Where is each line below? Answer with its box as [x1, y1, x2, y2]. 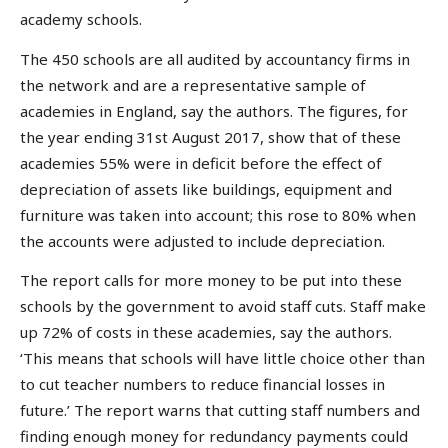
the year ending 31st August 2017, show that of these [20, 126, 401, 147]
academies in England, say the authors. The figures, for [20, 100, 408, 121]
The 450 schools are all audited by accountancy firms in [20, 48, 410, 69]
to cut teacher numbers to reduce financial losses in [20, 374, 385, 395]
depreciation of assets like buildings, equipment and [20, 178, 392, 199]
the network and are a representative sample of [20, 74, 366, 95]
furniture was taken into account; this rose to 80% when [20, 204, 416, 225]
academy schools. [20, 9, 142, 30]
